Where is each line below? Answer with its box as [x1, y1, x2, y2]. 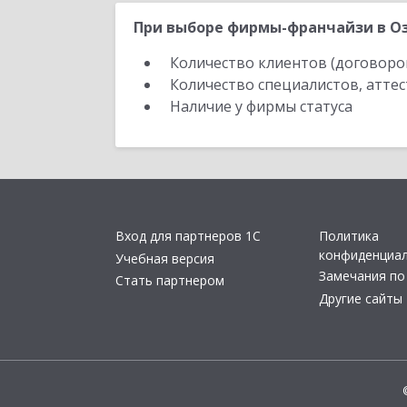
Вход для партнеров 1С [115, 227, 261, 245]
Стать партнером [115, 272, 224, 290]
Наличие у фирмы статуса [170, 96, 356, 116]
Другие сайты [319, 289, 402, 307]
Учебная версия [115, 249, 214, 267]
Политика [319, 227, 379, 245]
